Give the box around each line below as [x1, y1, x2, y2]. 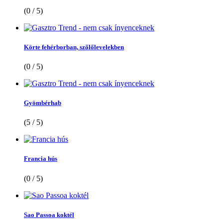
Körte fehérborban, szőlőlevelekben [24, 43, 124, 51]
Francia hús [24, 155, 57, 163]
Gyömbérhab [24, 99, 61, 107]
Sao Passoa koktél [24, 211, 74, 219]
